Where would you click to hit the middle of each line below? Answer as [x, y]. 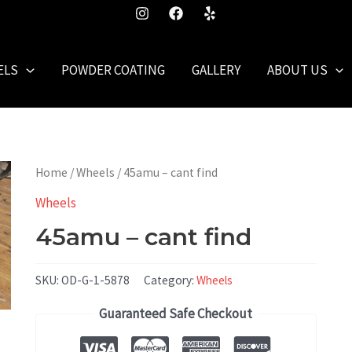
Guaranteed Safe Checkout [176, 313]
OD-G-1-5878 [95, 280]
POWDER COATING [113, 70]
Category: [170, 280]
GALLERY [216, 70]
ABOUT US [297, 70]
